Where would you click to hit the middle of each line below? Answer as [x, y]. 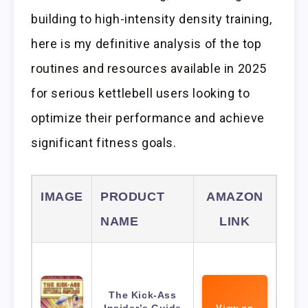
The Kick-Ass [143, 295]
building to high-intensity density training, [152, 19]
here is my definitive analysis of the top [146, 43]
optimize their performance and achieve [148, 118]
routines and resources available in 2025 [149, 68]
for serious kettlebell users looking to [141, 93]
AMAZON [235, 196]
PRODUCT [133, 196]
